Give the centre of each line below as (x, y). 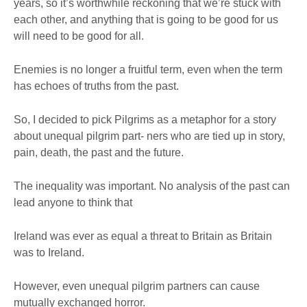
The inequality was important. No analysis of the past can (152, 186)
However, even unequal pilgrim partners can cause (137, 286)
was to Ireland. (49, 253)
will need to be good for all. (79, 36)
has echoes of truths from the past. (96, 86)
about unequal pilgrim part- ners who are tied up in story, (149, 136)
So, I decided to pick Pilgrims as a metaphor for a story (145, 120)
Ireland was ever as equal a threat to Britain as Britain (143, 236)
